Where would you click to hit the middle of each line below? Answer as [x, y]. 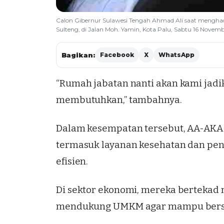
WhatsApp [176, 55]
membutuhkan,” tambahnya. [119, 100]
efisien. [72, 161]
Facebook [117, 55]
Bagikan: [78, 55]
